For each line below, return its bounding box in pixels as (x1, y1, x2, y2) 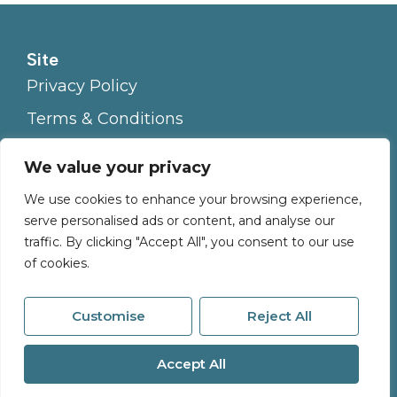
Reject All (246, 307, 312, 324)
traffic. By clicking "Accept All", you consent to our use (24, 234, 354, 250)
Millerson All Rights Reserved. (90, 339, 273, 355)
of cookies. (24, 255, 90, 271)
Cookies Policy (27, 142, 142, 161)
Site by (45, 357, 92, 374)
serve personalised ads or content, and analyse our (24, 213, 335, 229)
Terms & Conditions (27, 109, 183, 128)
